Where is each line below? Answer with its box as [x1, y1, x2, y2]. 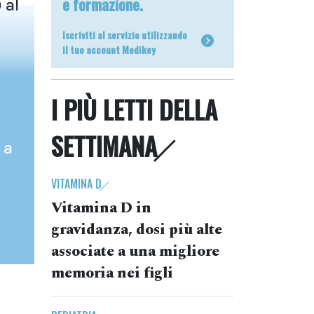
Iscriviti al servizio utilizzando [62, 27, 187, 42]
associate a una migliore [51, 240, 219, 263]
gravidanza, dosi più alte [51, 219, 222, 241]
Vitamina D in [51, 197, 151, 219]
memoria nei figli [51, 262, 173, 285]
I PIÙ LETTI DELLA [51, 91, 217, 128]
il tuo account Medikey [62, 42, 156, 57]
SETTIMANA [51, 128, 157, 164]
